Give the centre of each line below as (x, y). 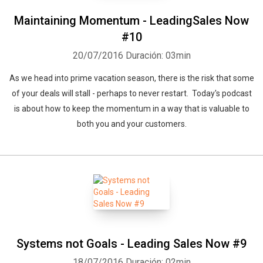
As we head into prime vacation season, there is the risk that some (131, 78)
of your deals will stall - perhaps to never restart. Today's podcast (131, 93)
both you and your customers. (131, 124)
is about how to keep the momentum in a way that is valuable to (131, 109)
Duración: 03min (158, 55)
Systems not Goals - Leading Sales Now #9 (131, 244)
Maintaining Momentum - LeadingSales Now (131, 21)
